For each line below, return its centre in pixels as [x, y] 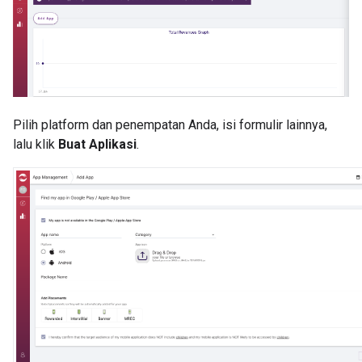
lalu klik [36, 144]
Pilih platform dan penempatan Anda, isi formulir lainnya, [170, 124]
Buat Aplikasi [97, 144]
